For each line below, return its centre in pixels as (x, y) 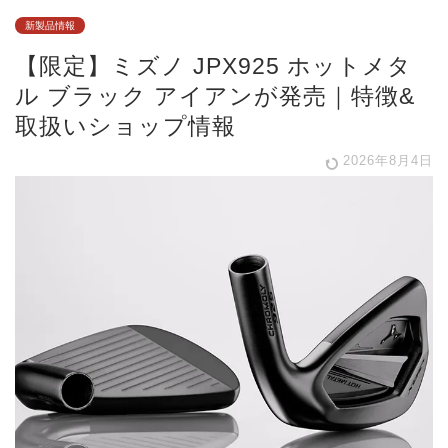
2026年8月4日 (385, 161)
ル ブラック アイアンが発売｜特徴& (215, 96)
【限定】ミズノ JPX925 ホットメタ (213, 66)
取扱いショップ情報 (125, 126)
